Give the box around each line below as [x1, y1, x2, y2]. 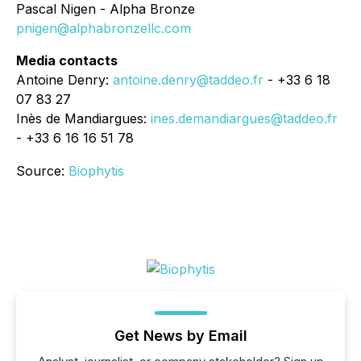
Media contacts [16, 52, 118, 68]
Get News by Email [114, 327, 247, 344]
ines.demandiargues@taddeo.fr [151, 110, 338, 127]
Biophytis [68, 163, 124, 179]
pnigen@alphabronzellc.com [16, 20, 191, 36]
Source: [16, 163, 68, 179]
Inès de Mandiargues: [16, 110, 151, 127]
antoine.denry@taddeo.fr [113, 72, 263, 88]
